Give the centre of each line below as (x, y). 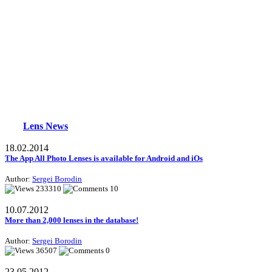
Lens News (46, 126)
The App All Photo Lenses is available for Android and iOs (104, 158)
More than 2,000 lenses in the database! (72, 220)
